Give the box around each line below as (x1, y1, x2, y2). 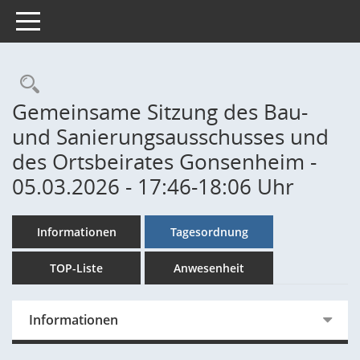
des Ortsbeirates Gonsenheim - (12, 147, 317, 176)
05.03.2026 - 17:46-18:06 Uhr (12, 172, 294, 201)
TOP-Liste (50, 260, 103, 276)
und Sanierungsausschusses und (12, 122, 329, 151)
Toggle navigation (15, 12, 110, 27)
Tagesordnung (170, 224, 248, 239)
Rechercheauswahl (39, 71, 206, 97)
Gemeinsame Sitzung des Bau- (12, 97, 308, 126)
